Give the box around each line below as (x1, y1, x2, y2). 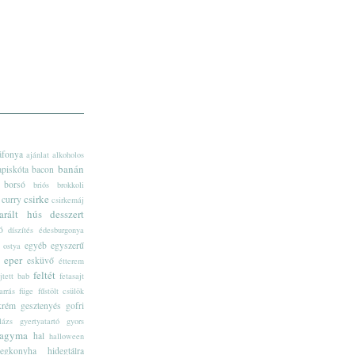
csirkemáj (52, 193, 84, 205)
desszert (50, 206, 84, 221)
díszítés (8, 223, 34, 235)
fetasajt (59, 269, 84, 281)
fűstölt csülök (37, 284, 84, 296)
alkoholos (52, 148, 85, 160)
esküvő (27, 254, 54, 266)
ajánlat (26, 148, 50, 160)
